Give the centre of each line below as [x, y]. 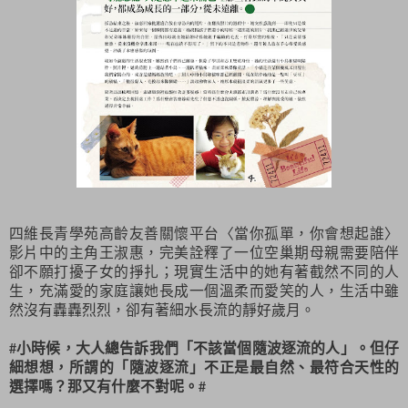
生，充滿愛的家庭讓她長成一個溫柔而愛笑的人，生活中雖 [204, 291]
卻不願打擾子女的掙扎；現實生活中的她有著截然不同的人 [204, 271]
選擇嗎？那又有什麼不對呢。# [107, 386]
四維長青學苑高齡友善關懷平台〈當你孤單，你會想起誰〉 [204, 233]
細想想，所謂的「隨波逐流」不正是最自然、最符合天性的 [204, 367]
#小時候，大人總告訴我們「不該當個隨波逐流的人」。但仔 [204, 348]
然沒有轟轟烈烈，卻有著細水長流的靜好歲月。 [162, 310]
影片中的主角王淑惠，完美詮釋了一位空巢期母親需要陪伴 [204, 252]
